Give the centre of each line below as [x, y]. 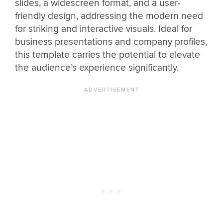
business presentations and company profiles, [111, 42]
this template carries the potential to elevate [108, 55]
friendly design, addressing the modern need [109, 16]
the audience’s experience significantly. [97, 68]
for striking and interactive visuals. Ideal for [104, 29]
